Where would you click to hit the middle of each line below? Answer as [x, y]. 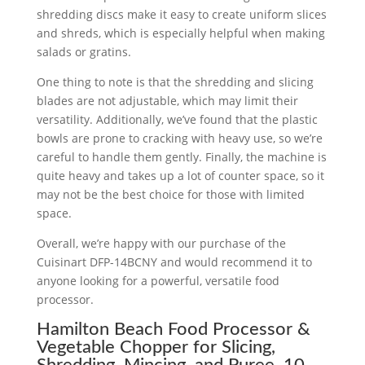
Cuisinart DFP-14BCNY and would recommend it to [174, 262]
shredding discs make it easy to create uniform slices [181, 14]
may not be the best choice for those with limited [170, 194]
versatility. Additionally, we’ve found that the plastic [177, 119]
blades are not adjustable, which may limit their [167, 100]
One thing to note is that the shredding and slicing [175, 81]
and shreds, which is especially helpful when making [180, 33]
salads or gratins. [84, 51]
